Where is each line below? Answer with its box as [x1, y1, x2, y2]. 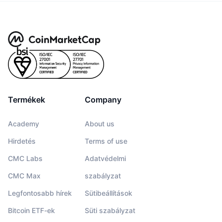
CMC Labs [8, 154, 43, 163]
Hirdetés [8, 137, 36, 146]
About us [84, 119, 114, 128]
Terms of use [84, 137, 127, 146]
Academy [8, 119, 39, 128]
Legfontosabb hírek [8, 189, 72, 198]
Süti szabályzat [84, 206, 135, 215]
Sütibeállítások [84, 189, 132, 198]
